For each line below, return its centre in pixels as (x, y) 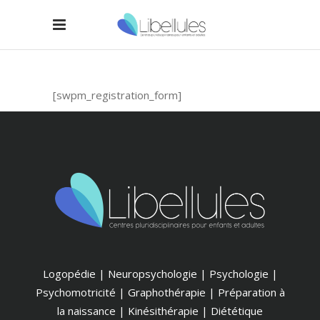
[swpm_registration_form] (117, 95)
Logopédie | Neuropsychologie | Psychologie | (160, 273)
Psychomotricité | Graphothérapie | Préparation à (160, 292)
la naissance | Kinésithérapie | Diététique (160, 310)
